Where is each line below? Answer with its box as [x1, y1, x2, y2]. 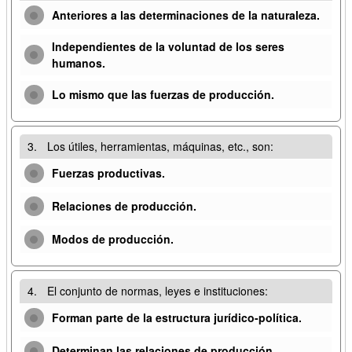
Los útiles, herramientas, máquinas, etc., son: [47, 137, 273, 154]
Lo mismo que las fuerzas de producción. [52, 86, 274, 102]
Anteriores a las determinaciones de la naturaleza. [52, 6, 320, 23]
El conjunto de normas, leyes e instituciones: [47, 282, 268, 299]
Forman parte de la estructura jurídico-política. [52, 309, 302, 325]
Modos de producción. [52, 230, 174, 247]
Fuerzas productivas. [52, 164, 165, 181]
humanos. [52, 54, 105, 71]
